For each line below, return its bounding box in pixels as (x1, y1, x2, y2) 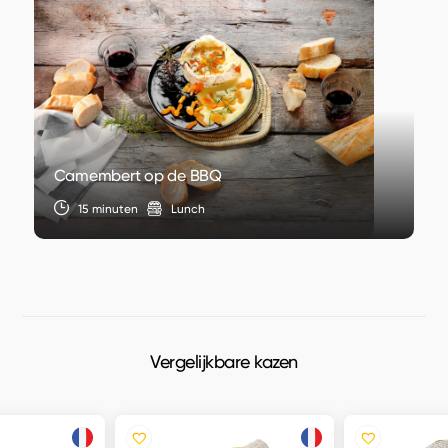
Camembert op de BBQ (53, 166, 222, 185)
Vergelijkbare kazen (150, 351, 298, 373)
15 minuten (77, 201, 138, 216)
